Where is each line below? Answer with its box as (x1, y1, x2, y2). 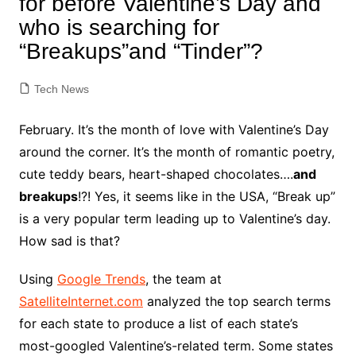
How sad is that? (18, 233, 120, 250)
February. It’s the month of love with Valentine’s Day (18, 122, 329, 138)
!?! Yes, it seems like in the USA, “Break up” (77, 188, 335, 205)
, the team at (145, 271, 222, 288)
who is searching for (18, 15, 219, 41)
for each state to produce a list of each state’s (18, 315, 298, 332)
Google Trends (56, 271, 145, 288)
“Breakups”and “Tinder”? (18, 39, 263, 64)
